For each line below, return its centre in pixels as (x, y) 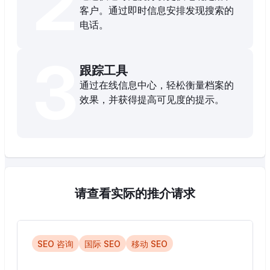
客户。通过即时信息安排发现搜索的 (157, 11)
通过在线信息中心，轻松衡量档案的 (157, 85)
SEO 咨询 (55, 243)
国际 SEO (102, 243)
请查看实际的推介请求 (135, 194)
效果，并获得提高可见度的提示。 (152, 100)
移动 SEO (149, 243)
